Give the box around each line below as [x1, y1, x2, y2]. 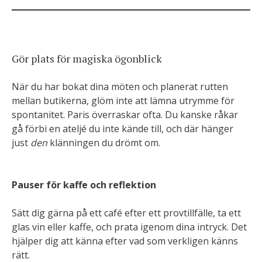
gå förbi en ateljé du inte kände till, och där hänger [12, 122, 233, 135]
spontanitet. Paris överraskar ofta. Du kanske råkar [12, 108, 238, 121]
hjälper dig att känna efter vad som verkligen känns [12, 235, 238, 247]
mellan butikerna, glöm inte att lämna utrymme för [12, 94, 235, 107]
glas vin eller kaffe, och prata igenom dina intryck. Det [12, 220, 247, 233]
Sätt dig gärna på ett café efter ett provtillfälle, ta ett [12, 206, 241, 219]
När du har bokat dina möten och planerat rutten [12, 80, 228, 93]
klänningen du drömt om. [47, 136, 160, 149]
